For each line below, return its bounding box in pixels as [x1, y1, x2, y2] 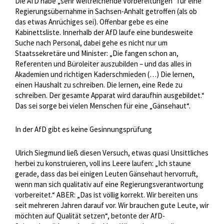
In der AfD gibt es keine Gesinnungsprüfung [15, 124, 152, 134]
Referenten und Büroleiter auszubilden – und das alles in [15, 59, 191, 69]
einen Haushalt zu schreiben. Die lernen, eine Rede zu [15, 80, 182, 90]
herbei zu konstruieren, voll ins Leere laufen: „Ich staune [15, 158, 191, 168]
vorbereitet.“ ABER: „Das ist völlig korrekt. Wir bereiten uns [15, 190, 198, 200]
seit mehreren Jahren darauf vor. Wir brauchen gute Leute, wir [15, 200, 209, 210]
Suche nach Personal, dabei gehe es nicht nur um [15, 38, 167, 48]
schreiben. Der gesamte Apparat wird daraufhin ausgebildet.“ [15, 90, 204, 100]
